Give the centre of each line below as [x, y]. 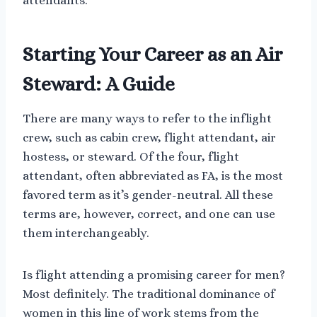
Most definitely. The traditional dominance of [149, 294]
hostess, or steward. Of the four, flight [131, 156]
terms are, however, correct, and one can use [149, 214]
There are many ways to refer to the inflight [147, 118]
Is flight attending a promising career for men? [154, 275]
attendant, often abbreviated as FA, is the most [153, 175]
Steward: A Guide [99, 84]
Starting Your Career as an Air [152, 54]
